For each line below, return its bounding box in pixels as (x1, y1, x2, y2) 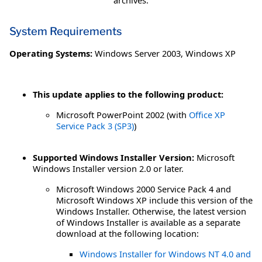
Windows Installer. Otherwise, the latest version (56, 205, 246, 218)
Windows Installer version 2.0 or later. (33, 163, 184, 175)
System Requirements (9, 25, 122, 39)
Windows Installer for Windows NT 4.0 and (80, 248, 251, 260)
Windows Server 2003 (95, 47, 181, 60)
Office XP (189, 109, 225, 121)
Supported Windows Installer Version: (33, 151, 194, 164)
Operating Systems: (9, 47, 92, 60)
